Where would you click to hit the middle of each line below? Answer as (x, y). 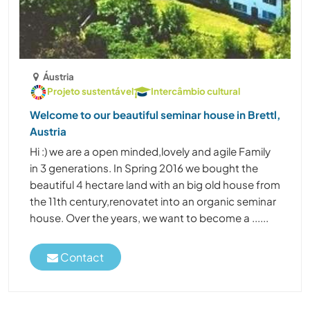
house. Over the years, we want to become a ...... (149, 217)
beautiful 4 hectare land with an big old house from (155, 184)
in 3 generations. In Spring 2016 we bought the (144, 167)
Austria (48, 131)
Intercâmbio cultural (195, 91)
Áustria (59, 76)
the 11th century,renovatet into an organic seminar (153, 201)
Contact (81, 257)
